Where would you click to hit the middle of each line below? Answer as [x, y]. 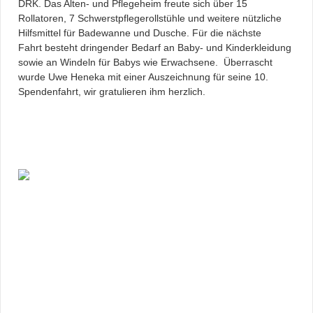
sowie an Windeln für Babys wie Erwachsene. [119, 63]
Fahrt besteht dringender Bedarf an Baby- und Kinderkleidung [155, 48]
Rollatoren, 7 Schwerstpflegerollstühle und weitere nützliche [150, 19]
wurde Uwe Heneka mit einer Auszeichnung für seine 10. [143, 77]
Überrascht [248, 63]
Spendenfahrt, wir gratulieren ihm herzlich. [112, 92]
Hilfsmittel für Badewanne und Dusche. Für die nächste [140, 33]
